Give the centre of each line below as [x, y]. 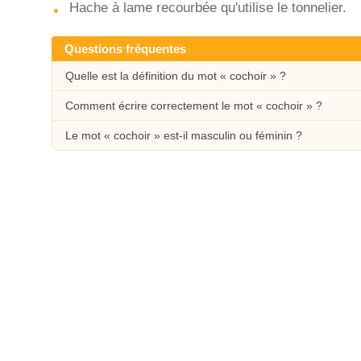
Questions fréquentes [125, 49]
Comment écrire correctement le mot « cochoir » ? [194, 106]
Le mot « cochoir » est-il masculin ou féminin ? [184, 135]
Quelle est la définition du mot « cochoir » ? [176, 76]
